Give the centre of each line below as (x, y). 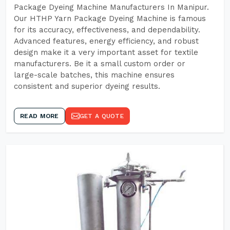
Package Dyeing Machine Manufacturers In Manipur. (111, 7)
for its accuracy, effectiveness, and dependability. (107, 30)
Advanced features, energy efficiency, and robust (106, 41)
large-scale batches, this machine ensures (94, 75)
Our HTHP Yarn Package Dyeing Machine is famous (110, 18)
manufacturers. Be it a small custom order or (100, 64)
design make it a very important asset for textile (106, 52)
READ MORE (40, 116)
